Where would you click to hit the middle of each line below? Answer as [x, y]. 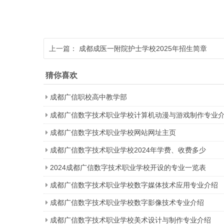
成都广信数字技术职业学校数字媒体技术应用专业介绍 [134, 185]
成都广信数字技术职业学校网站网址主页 [113, 132]
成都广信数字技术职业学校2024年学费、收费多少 [128, 150]
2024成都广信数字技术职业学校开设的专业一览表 [128, 167]
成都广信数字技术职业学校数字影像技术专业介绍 [127, 202]
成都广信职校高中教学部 [88, 97]
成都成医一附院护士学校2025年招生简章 [143, 48]
